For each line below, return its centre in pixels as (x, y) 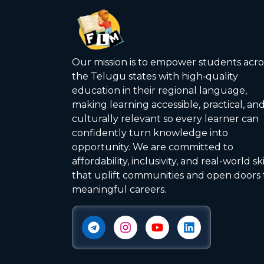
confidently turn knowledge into (150, 133)
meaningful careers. (119, 190)
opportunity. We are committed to (153, 147)
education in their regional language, (159, 91)
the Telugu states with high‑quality (155, 77)
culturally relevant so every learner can (165, 119)
